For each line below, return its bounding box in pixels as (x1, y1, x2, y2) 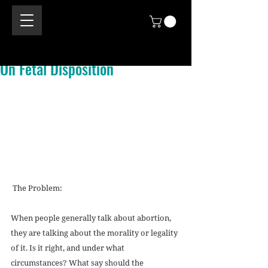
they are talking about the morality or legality (11, 227, 179, 239)
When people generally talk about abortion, (11, 212, 173, 224)
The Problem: (13, 182, 64, 194)
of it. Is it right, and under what (11, 242, 126, 254)
